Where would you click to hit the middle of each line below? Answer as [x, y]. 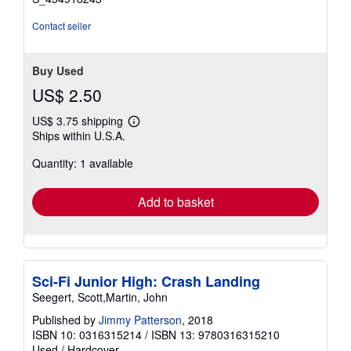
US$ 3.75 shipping [79, 121]
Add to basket [175, 202]
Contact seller [62, 26]
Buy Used [58, 71]
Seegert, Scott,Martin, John [100, 297]
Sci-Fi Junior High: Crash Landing [146, 282]
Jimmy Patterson [140, 320]
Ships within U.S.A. [79, 136]
